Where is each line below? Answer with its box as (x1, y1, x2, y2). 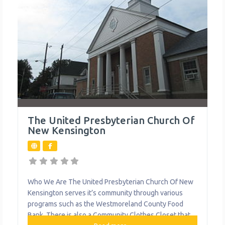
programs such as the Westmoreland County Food (28, 200, 183, 208)
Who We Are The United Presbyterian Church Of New (28, 178, 194, 186)
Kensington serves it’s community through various (28, 189, 183, 197)
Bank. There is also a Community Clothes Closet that (28, 211, 190, 219)
